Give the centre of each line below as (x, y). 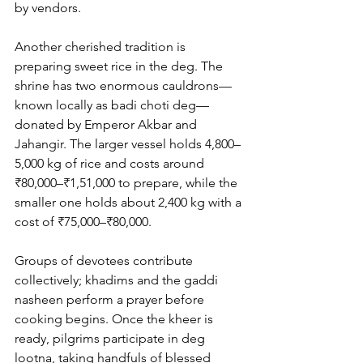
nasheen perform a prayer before (111, 300)
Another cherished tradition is (102, 47)
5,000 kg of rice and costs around (111, 164)
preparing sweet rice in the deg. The (120, 66)
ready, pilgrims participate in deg (111, 339)
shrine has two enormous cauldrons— (123, 86)
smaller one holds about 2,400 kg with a (130, 203)
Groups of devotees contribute (105, 261)
